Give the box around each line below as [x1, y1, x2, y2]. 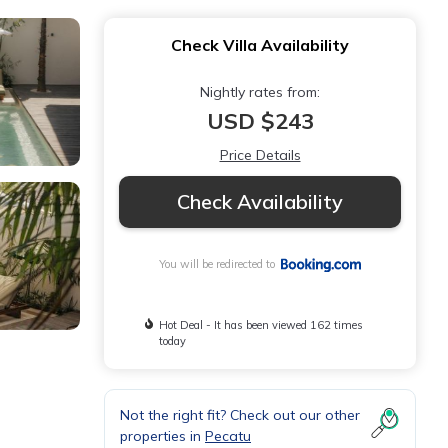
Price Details [219, 146, 301, 164]
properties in [120, 427, 205, 446]
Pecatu [205, 427, 251, 446]
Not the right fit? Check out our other [120, 406, 360, 425]
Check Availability [177, 189, 343, 214]
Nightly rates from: [200, 83, 320, 101]
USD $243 [206, 107, 314, 135]
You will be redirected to [159, 257, 282, 272]
